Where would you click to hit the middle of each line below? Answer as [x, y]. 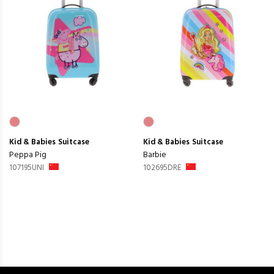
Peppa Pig [28, 155]
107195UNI [27, 168]
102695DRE [162, 168]
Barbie [155, 155]
